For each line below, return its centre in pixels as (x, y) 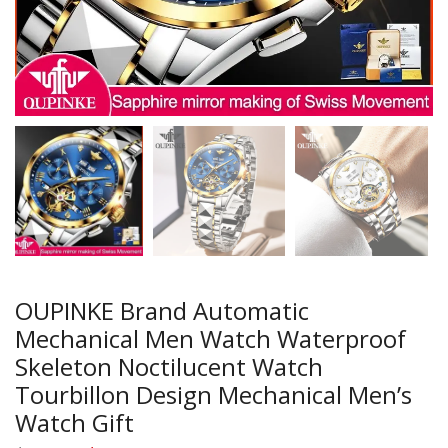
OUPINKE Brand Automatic (162, 311)
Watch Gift (74, 423)
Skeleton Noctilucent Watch (169, 367)
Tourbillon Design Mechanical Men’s (213, 395)
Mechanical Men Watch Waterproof (210, 339)
